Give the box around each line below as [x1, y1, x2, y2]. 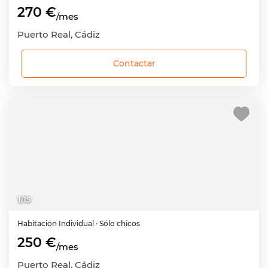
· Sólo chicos [96, 219, 140, 228]
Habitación [17, 219, 59, 228]
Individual [59, 219, 94, 228]
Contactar [112, 58, 156, 69]
